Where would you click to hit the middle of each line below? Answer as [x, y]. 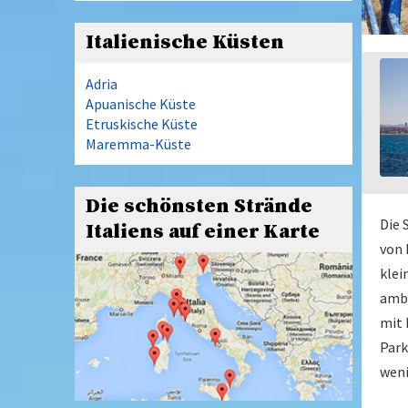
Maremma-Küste [138, 144]
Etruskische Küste [142, 124]
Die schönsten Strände [199, 206]
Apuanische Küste [141, 104]
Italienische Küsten [185, 42]
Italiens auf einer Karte [203, 232]
